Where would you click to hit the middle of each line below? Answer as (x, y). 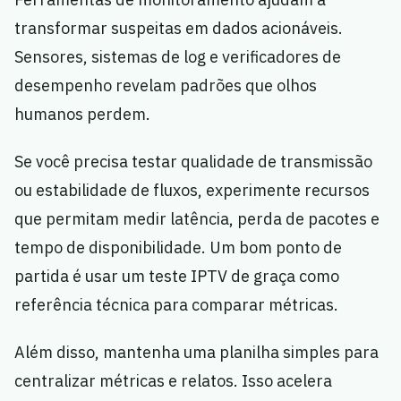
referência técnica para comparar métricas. (176, 305)
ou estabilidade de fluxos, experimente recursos (192, 191)
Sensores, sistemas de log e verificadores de (178, 57)
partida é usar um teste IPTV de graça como (177, 277)
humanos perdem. (82, 115)
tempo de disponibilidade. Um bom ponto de (178, 248)
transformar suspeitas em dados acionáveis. (179, 29)
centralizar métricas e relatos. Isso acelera (173, 381)
